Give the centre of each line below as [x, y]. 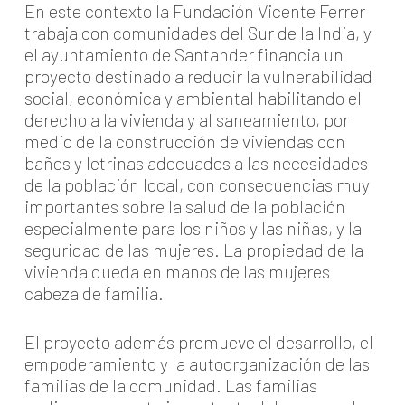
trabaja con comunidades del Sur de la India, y [198, 33]
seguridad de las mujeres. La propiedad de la [193, 250]
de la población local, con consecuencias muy [197, 184]
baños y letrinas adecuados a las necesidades [196, 163]
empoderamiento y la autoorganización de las [197, 363]
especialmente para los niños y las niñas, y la [193, 228]
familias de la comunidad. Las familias [170, 385]
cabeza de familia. [94, 293]
